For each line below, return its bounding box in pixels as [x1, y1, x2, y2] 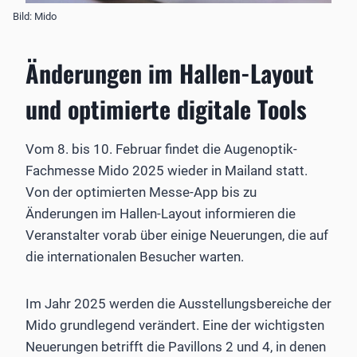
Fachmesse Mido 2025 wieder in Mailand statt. [25, 163, 308, 179]
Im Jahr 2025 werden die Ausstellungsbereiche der [25, 296, 331, 312]
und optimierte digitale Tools [25, 91, 307, 127]
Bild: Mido [13, 10, 57, 22]
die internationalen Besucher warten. [25, 249, 244, 265]
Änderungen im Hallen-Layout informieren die [25, 206, 296, 222]
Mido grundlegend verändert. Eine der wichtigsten [25, 317, 324, 334]
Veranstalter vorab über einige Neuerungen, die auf [25, 227, 328, 244]
